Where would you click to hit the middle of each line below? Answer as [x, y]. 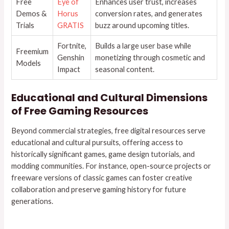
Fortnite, [72, 45]
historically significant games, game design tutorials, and [103, 154]
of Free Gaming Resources [80, 111]
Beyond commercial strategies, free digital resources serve [109, 130]
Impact [69, 69]
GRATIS [71, 25]
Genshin [71, 57]
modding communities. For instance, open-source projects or [111, 166]
